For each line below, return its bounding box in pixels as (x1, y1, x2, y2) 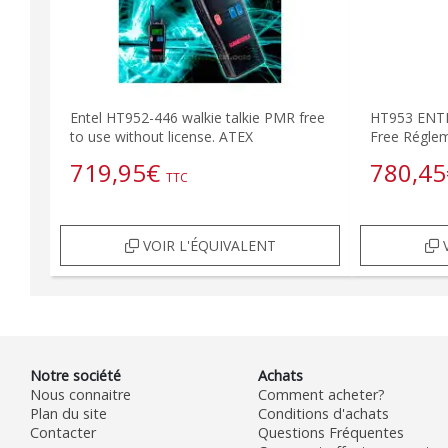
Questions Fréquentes (257, 422, 404, 442)
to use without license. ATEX (70, 126, 253, 146)
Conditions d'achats (257, 403, 389, 423)
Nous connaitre (30, 384, 131, 404)
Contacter (30, 422, 96, 442)
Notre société (30, 365, 121, 385)
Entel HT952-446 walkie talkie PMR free (70, 107, 325, 127)
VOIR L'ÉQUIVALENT (138, 235, 276, 255)
